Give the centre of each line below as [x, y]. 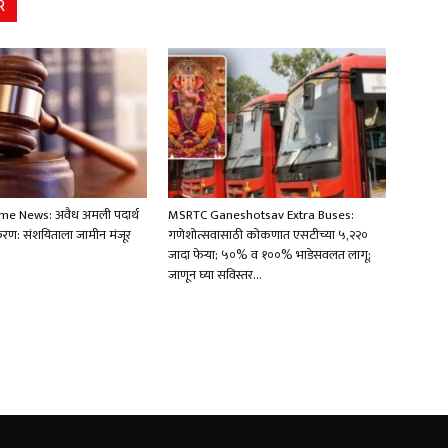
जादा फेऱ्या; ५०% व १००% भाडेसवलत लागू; [269, 255]
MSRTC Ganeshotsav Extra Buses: [261, 215]
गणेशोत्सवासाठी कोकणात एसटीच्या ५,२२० [268, 235]
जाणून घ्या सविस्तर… [215, 275]
